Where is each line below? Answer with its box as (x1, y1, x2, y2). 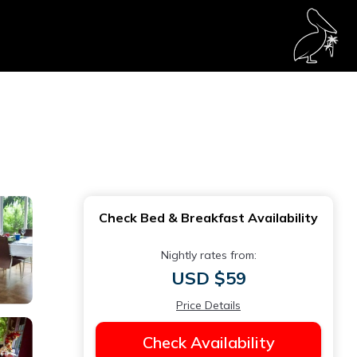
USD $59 (171, 267, 246, 289)
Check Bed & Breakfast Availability (99, 210, 318, 226)
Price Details (176, 298, 241, 312)
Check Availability (142, 332, 275, 352)
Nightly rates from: (160, 248, 257, 262)
